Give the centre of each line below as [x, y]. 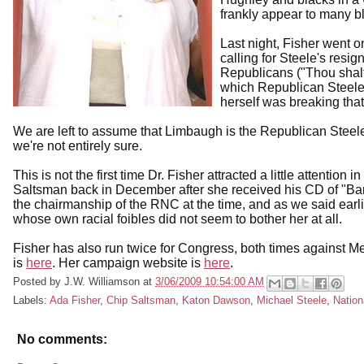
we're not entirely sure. [78, 145]
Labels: [31, 301]
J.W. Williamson [102, 281]
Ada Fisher [75, 301]
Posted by [39, 281]
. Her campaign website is [128, 262]
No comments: [62, 340]
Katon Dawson [216, 301]
